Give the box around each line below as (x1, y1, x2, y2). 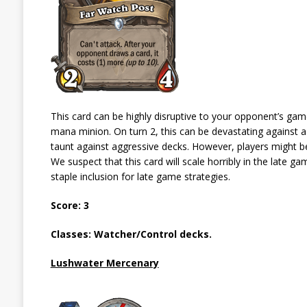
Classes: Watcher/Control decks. (50, 227, 212, 241)
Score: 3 (50, 198, 89, 212)
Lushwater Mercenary (50, 256, 159, 269)
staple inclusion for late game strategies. (50, 169, 230, 183)
